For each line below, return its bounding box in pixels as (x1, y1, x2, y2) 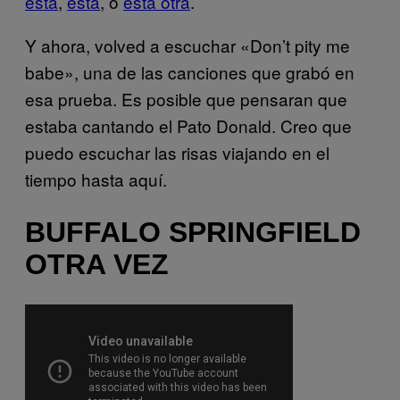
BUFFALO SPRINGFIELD (25, 216, 361, 249)
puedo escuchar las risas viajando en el (25, 139, 329, 164)
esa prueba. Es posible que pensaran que (25, 86, 347, 111)
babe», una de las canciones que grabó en (25, 59, 354, 84)
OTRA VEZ (25, 248, 169, 281)
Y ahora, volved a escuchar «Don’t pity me (25, 32, 350, 57)
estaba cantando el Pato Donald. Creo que (25, 112, 352, 137)
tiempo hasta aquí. (25, 166, 167, 191)
